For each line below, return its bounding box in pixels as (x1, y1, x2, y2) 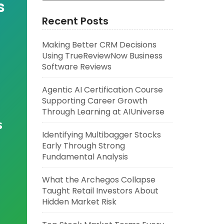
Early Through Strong (41, 140, 125, 151)
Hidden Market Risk (41, 196, 116, 207)
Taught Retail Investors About (41, 185, 158, 196)
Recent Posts (41, 14, 108, 28)
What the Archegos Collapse (41, 174, 155, 185)
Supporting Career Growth (41, 95, 147, 106)
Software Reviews (41, 61, 111, 72)
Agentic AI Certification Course (41, 84, 163, 95)
